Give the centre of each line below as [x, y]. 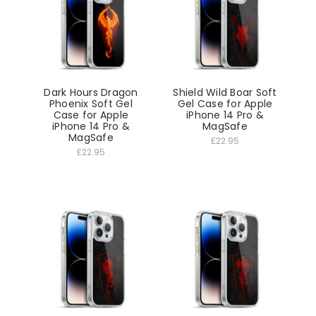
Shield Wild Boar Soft [225, 92]
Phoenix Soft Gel [91, 103]
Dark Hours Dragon [91, 92]
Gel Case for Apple [225, 103]
